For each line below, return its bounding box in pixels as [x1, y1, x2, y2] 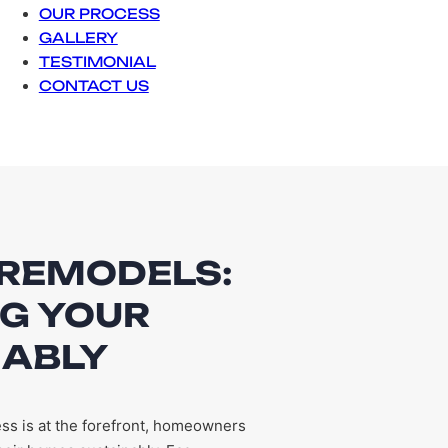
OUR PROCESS [38, 5, 160, 22]
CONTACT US [38, 77, 149, 94]
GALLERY [38, 29, 118, 46]
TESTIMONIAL [38, 53, 156, 70]
